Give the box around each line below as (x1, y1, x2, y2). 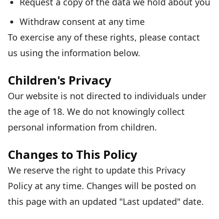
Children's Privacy (8, 72, 111, 88)
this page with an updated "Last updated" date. (8, 196, 204, 207)
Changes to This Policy (8, 146, 137, 162)
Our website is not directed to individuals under (8, 90, 206, 102)
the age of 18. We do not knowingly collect (8, 106, 185, 117)
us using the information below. (8, 47, 140, 59)
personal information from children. (8, 121, 157, 133)
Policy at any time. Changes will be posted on (8, 180, 196, 192)
